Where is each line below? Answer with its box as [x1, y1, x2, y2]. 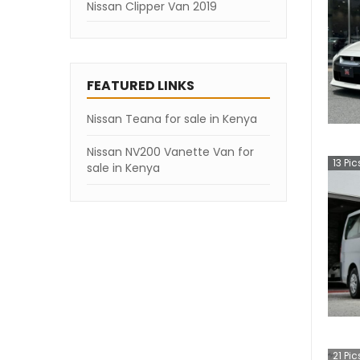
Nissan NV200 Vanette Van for [87, 144, 254, 160]
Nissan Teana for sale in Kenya [87, 111, 257, 127]
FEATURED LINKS [87, 76, 194, 95]
